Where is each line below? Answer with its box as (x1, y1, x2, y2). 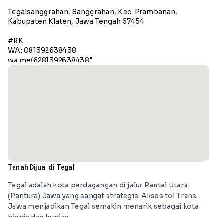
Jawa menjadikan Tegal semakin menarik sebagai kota (8, 201, 199, 211)
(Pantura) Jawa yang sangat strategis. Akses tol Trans (8, 191, 197, 200)
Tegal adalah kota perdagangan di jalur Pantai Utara (8, 180, 188, 189)
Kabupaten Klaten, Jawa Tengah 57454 (8, 16, 144, 26)
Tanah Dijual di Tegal (8, 163, 75, 171)
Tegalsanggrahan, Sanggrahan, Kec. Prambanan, (8, 7, 177, 16)
